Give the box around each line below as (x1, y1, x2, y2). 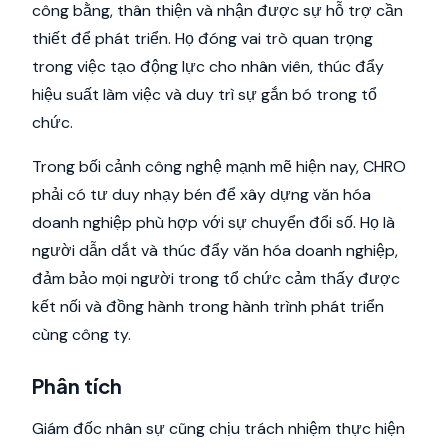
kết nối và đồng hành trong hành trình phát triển (32, 296, 384, 317)
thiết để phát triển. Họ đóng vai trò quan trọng (32, 28, 373, 49)
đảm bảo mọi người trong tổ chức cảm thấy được (32, 268, 400, 289)
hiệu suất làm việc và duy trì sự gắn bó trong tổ (32, 84, 377, 105)
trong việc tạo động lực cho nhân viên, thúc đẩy (32, 56, 384, 77)
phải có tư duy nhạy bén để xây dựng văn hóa (32, 184, 371, 205)
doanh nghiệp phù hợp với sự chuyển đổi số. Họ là (32, 212, 395, 233)
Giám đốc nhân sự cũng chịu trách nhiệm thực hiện (32, 418, 405, 439)
